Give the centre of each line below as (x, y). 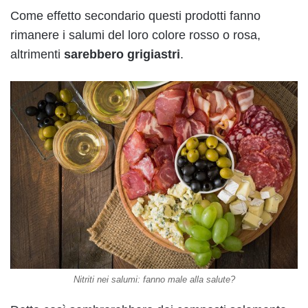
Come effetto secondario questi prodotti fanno (135, 15)
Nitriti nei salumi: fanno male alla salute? (154, 279)
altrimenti (37, 54)
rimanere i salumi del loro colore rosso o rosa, (135, 35)
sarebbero (94, 54)
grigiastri (154, 54)
